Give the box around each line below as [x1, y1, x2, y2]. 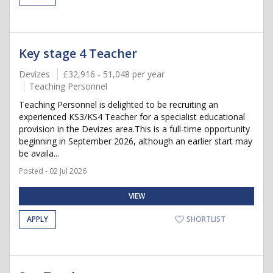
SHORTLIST [185, 214, 225, 224]
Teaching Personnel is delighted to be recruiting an [19, 99, 218, 110]
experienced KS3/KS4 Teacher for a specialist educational [19, 111, 245, 122]
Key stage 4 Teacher [19, 45, 137, 62]
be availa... [19, 147, 59, 159]
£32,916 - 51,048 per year [63, 68, 165, 80]
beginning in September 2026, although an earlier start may [19, 135, 252, 147]
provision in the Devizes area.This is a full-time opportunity [19, 123, 250, 135]
